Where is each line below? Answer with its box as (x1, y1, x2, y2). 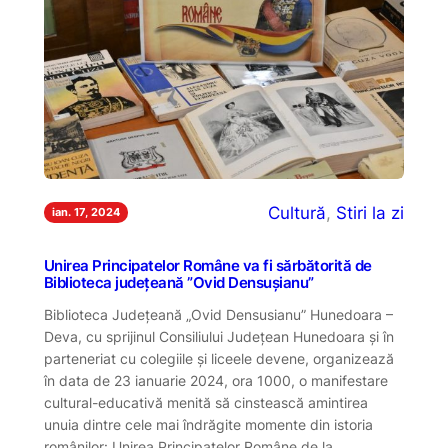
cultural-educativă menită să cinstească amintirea (43, 394, 368, 412)
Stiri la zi (336, 202, 405, 223)
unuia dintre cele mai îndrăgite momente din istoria (43, 416, 373, 434)
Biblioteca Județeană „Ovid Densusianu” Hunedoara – (43, 306, 393, 324)
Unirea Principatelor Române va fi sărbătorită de (43, 257, 372, 276)
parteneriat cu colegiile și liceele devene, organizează (43, 350, 394, 368)
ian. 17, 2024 (51, 205, 120, 220)
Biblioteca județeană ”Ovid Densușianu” (43, 274, 314, 293)
